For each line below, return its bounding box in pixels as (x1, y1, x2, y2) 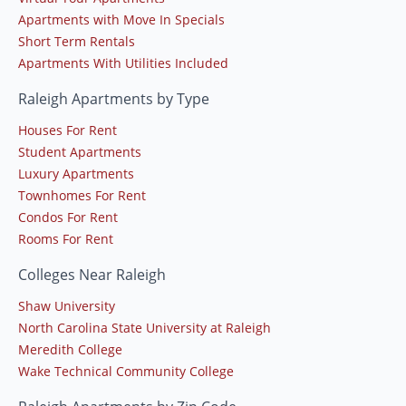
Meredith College (18, 340, 122, 358)
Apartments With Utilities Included (18, 53, 228, 72)
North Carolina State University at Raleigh (18, 318, 271, 336)
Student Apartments (18, 142, 141, 160)
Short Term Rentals (18, 32, 135, 50)
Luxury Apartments (18, 164, 134, 182)
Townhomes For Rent (18, 186, 146, 204)
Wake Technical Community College (18, 362, 234, 380)
